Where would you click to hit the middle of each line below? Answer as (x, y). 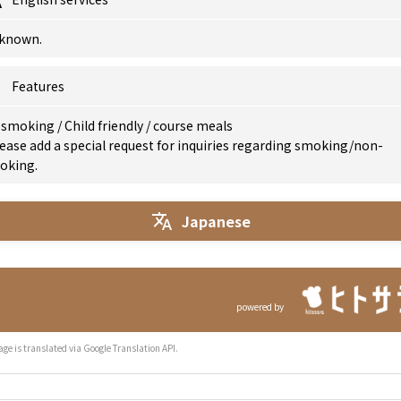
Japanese (216, 221)
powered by (260, 307)
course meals (193, 125)
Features (38, 86)
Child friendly (105, 125)
